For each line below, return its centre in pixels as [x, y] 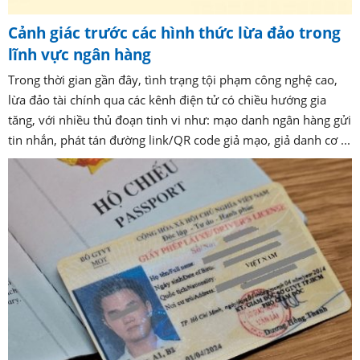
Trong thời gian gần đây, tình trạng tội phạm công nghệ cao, [173, 80]
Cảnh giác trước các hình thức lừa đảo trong [174, 33]
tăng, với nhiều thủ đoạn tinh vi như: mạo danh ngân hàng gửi [180, 120]
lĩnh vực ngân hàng [80, 55]
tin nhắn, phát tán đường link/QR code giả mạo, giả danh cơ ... [179, 140]
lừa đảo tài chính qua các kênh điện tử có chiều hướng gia [167, 100]
